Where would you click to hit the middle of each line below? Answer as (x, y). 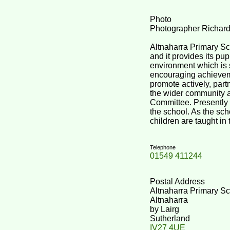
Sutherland (170, 218)
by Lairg (165, 209)
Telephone (163, 147)
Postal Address (177, 181)
